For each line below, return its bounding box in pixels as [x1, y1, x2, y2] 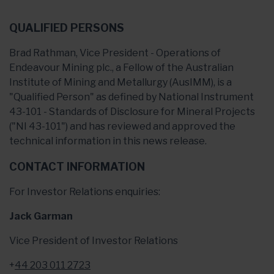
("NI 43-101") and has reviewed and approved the [9, 120, 235, 132]
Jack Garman [9, 210, 73, 222]
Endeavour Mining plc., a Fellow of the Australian [9, 61, 234, 73]
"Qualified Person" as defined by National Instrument [9, 91, 254, 103]
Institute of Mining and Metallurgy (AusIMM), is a [9, 76, 232, 88]
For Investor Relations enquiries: [9, 185, 160, 198]
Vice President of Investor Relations [9, 234, 178, 246]
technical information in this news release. [9, 135, 207, 147]
